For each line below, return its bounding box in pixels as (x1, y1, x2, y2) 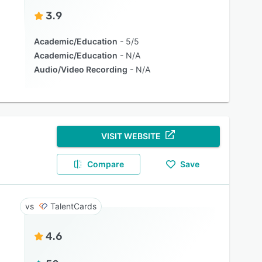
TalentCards (50, 201, 96, 211)
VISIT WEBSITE (101, 131, 161, 141)
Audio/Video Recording (33, 64, 127, 74)
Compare (87, 159, 125, 169)
